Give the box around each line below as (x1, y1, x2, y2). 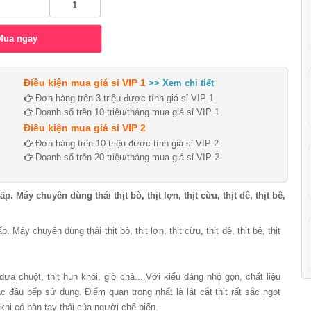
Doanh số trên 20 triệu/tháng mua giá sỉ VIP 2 (33, 152, 219, 162)
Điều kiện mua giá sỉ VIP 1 (24, 77, 146, 88)
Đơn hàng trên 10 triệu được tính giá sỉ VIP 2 (33, 138, 219, 149)
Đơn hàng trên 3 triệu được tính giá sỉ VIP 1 (33, 93, 214, 103)
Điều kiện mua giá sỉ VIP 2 (24, 122, 146, 133)
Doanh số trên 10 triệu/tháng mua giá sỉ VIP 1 (33, 107, 219, 117)
